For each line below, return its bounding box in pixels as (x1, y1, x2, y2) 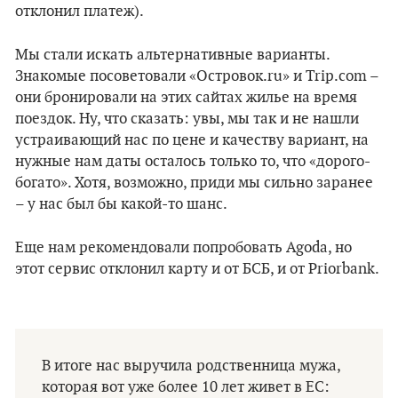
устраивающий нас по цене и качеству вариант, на (15, 131, 369, 149)
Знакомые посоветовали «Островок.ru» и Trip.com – (15, 68, 378, 85)
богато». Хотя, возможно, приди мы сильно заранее (15, 174, 373, 192)
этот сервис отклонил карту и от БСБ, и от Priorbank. (15, 260, 379, 278)
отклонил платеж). (15, 3, 144, 20)
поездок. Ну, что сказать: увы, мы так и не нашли (15, 110, 359, 128)
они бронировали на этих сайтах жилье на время (15, 89, 357, 107)
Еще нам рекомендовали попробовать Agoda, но (15, 239, 352, 257)
